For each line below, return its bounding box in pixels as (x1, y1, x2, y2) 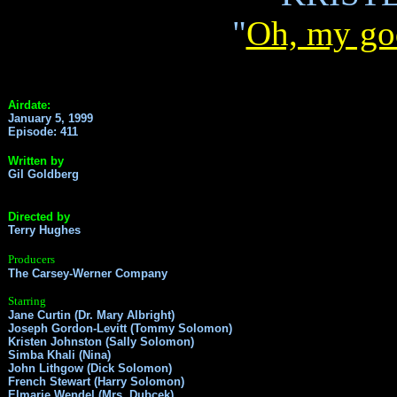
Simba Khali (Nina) (8, 347, 111, 362)
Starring (8, 293, 46, 307)
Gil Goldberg (8, 167, 79, 181)
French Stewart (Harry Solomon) (8, 374, 184, 388)
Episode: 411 (8, 124, 78, 138)
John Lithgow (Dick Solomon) (8, 361, 172, 375)
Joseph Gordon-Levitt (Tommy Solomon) (8, 321, 232, 335)
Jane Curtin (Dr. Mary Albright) (8, 307, 175, 322)
